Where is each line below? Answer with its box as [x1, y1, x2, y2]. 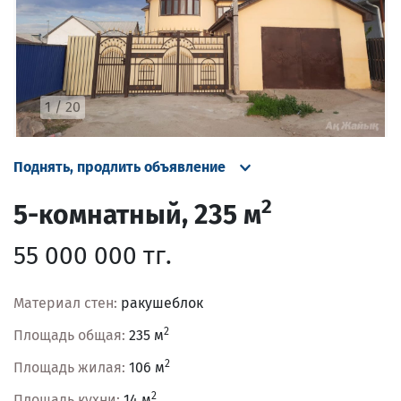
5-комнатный [13, 198, 182, 231]
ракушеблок [117, 294, 203, 311]
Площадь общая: [13, 326, 125, 344]
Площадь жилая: [13, 358, 125, 376]
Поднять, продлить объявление [13, 158, 226, 175]
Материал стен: [13, 294, 117, 311]
